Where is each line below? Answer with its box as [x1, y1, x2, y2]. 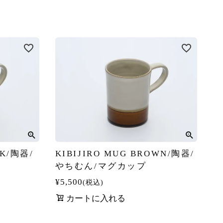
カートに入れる [66, 193, 125, 203]
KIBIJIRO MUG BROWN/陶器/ [55, 148, 195, 158]
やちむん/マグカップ [55, 161, 147, 171]
